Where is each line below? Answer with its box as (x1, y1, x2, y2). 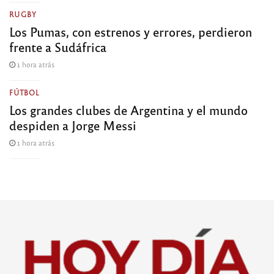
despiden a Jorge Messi (9, 117, 136, 134)
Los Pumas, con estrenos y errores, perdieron (9, 23, 252, 40)
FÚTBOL (9, 88, 40, 97)
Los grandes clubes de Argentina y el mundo (9, 102, 248, 119)
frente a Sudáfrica (9, 39, 106, 56)
